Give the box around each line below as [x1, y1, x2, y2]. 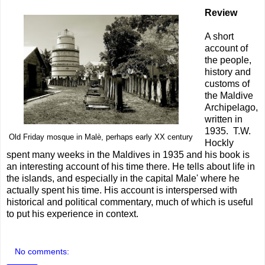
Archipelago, [204, 102, 258, 113]
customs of [204, 79, 250, 89]
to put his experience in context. [7, 209, 138, 219]
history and [204, 67, 251, 77]
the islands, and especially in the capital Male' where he [7, 173, 240, 184]
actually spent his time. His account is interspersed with [7, 185, 237, 196]
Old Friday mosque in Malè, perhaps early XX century [9, 133, 193, 142]
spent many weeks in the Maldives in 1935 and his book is [7, 150, 250, 160]
